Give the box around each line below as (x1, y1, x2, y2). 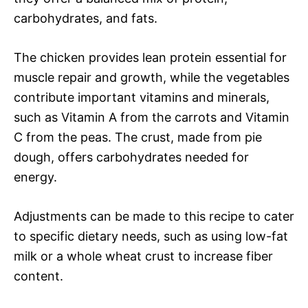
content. (14, 269, 63, 284)
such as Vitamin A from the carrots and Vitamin (14, 110, 289, 125)
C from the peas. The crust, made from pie (14, 130, 262, 145)
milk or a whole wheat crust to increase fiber (14, 249, 273, 264)
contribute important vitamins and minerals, (14, 90, 269, 105)
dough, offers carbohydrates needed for (14, 150, 249, 165)
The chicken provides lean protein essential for (14, 50, 287, 65)
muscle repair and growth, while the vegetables (14, 70, 289, 85)
